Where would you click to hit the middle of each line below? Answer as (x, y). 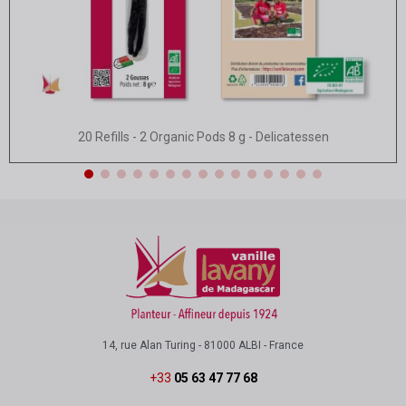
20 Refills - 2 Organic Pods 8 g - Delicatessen (203, 137)
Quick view (211, 135)
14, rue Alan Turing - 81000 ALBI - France (203, 346)
